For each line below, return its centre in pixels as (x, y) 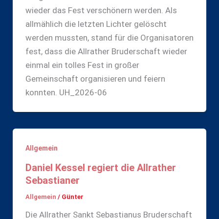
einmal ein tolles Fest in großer (82, 65)
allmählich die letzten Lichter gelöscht (96, 24)
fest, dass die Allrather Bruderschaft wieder (106, 52)
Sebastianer (52, 180)
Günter (72, 197)
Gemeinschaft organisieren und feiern (95, 79)
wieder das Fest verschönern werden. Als (101, 11)
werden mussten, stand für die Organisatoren (109, 38)
